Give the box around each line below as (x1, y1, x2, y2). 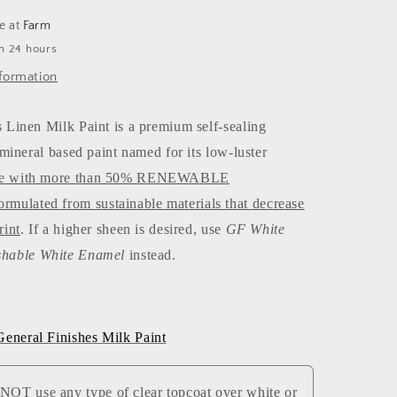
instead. (125, 247, 181, 263)
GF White (225, 222, 285, 237)
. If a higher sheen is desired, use (19, 222, 226, 237)
